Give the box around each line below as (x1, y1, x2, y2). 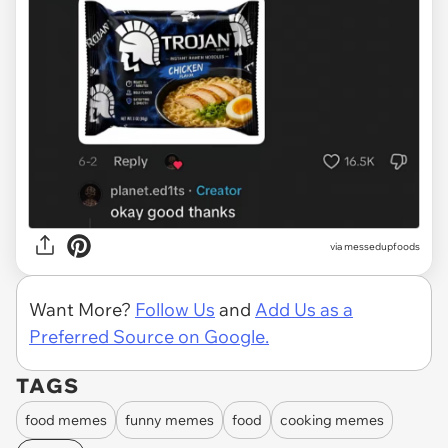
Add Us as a (255, 298, 353, 322)
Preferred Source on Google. (29, 325, 269, 349)
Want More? (29, 298, 135, 322)
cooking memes (280, 410, 384, 429)
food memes (25, 410, 107, 429)
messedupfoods (344, 239, 420, 253)
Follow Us (135, 298, 215, 322)
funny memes (125, 410, 214, 429)
